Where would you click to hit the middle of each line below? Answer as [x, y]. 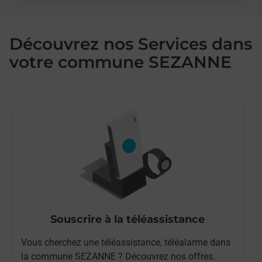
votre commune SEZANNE [120, 62]
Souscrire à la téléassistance [127, 219]
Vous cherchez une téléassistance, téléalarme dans [126, 242]
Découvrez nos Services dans [131, 44]
